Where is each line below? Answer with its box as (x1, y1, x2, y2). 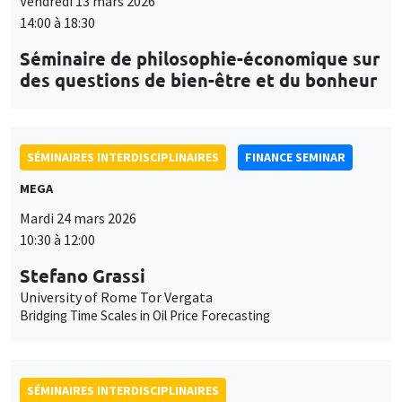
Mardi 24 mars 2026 (20, 208, 136, 227)
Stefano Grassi (20, 263, 145, 287)
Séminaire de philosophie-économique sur (20, 46, 380, 70)
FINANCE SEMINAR (245, 148, 345, 165)
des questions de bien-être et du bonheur (20, 67, 377, 92)
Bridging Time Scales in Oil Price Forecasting (20, 306, 270, 324)
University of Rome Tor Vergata (20, 287, 213, 306)
